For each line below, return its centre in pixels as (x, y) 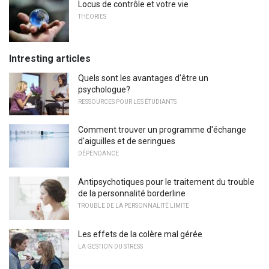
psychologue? (104, 89)
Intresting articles (50, 58)
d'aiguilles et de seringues (127, 141)
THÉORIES (92, 17)
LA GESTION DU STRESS (110, 246)
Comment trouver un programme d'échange (162, 130)
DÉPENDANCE (98, 154)
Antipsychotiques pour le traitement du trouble (166, 182)
